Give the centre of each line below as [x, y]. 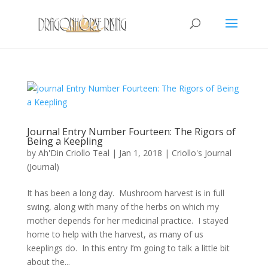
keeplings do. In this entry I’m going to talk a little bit [128, 248]
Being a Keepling [65, 141]
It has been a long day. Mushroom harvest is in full [125, 193]
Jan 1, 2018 [140, 153]
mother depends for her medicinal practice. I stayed [127, 220]
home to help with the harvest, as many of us [115, 234]
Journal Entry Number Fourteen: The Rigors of [131, 132]
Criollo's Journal [201, 153]
